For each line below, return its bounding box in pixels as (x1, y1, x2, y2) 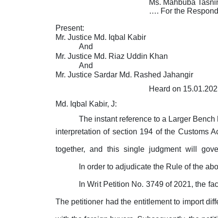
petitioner (71, 198, 104, 206)
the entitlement (121, 198, 172, 206)
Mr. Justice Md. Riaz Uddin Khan (55, 52, 168, 60)
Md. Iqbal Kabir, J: (55, 100, 117, 109)
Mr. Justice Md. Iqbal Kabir (55, 33, 146, 41)
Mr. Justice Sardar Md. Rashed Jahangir (55, 71, 193, 79)
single (124, 145, 146, 154)
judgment (149, 145, 183, 154)
